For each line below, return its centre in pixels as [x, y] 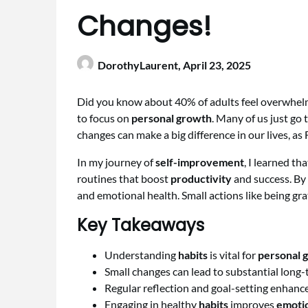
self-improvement [200, 162]
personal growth [172, 118]
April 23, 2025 [217, 65]
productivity [201, 179]
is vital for [233, 255]
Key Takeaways [141, 225]
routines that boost [124, 179]
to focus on [104, 118]
